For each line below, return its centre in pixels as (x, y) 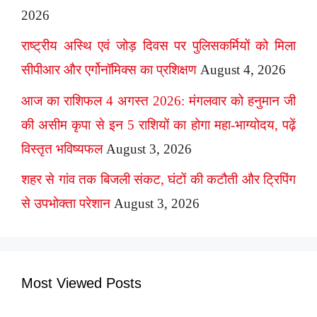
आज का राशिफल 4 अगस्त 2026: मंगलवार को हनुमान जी (158, 100)
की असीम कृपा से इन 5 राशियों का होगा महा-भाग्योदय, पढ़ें (158, 125)
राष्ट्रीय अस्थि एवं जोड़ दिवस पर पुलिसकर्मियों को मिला (158, 46)
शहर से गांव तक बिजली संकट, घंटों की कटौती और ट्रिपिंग (158, 180)
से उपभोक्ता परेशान (66, 204)
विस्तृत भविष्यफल (62, 149)
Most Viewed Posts (81, 283)
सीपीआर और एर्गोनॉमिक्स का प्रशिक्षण (109, 70)
